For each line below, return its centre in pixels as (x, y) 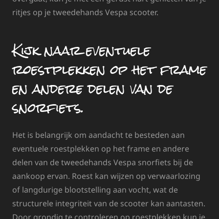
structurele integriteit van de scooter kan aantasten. (109, 204)
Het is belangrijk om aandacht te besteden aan (99, 135)
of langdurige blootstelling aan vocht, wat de (95, 190)
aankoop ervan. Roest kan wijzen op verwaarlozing (106, 176)
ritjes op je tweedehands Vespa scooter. (85, 12)
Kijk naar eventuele (81, 50)
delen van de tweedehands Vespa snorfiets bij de (103, 163)
